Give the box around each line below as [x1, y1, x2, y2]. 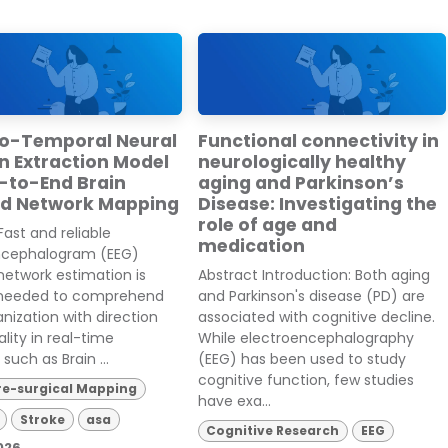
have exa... [197, 391, 271, 411]
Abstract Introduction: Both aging [197, 265, 430, 285]
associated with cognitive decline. [197, 307, 435, 327]
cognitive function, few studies [197, 370, 414, 390]
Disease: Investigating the [197, 192, 437, 216]
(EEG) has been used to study [197, 349, 406, 369]
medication [197, 234, 305, 258]
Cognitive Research [206, 422, 340, 440]
